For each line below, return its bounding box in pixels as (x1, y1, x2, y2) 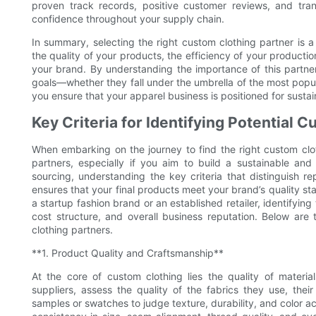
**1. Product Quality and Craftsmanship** (32, 247, 224, 260)
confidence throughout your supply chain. (32, 13, 224, 25)
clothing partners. (32, 224, 113, 236)
